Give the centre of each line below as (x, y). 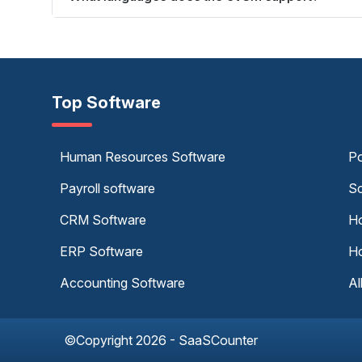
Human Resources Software (143, 157)
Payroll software (107, 188)
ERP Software (101, 251)
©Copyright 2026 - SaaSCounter (161, 340)
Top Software (106, 103)
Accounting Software (122, 283)
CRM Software (103, 220)
